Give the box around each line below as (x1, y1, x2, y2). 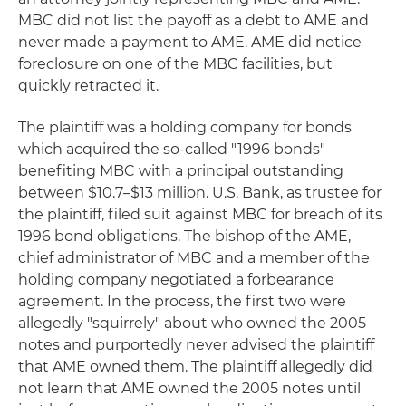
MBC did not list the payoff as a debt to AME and (18, 12, 369, 29)
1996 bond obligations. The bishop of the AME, (18, 227, 351, 245)
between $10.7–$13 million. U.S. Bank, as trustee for (18, 184, 382, 201)
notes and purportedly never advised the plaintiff (18, 336, 374, 353)
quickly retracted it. (18, 77, 159, 94)
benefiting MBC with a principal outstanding (18, 162, 343, 179)
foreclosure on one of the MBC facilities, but (18, 55, 333, 72)
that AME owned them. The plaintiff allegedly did (18, 358, 372, 375)
